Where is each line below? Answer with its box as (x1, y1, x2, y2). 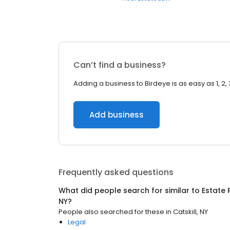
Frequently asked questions (59, 166, 174, 178)
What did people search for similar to (59, 185, 202, 196)
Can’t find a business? (73, 59, 166, 71)
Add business (89, 109, 144, 120)
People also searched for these (59, 207, 164, 217)
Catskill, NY (173, 207, 208, 217)
